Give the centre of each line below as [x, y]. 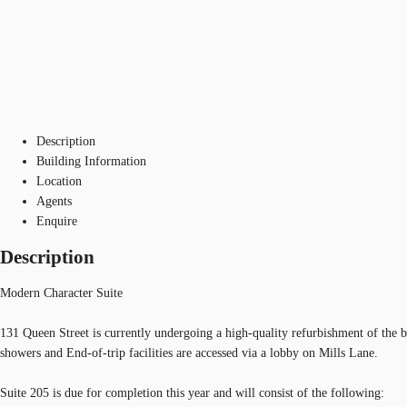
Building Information [91, 161]
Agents [54, 201]
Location [59, 181]
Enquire [57, 221]
